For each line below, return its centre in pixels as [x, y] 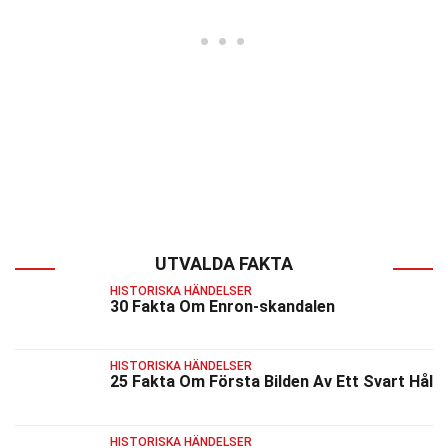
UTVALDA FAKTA [224, 263]
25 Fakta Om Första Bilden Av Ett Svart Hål [271, 382]
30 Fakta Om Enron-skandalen [222, 306]
